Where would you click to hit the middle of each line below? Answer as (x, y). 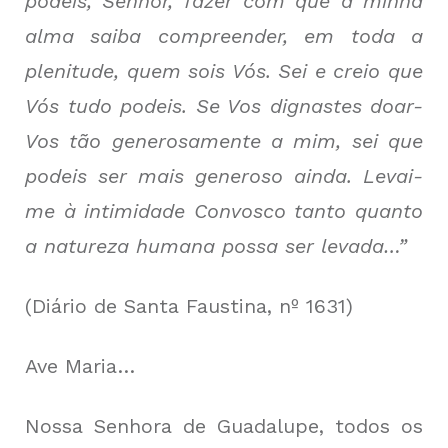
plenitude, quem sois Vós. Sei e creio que (224, 71)
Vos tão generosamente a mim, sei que (224, 141)
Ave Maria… (80, 366)
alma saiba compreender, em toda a (224, 36)
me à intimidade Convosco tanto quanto (224, 211)
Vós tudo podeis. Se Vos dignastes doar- (224, 106)
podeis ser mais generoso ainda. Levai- (224, 176)
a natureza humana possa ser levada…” (216, 246)
